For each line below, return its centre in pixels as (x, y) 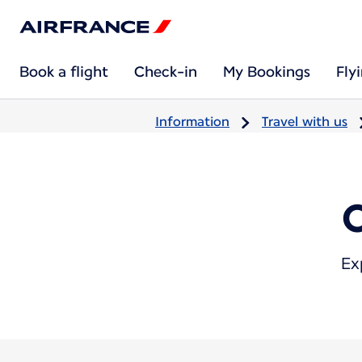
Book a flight (64, 72)
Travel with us (305, 122)
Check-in (166, 72)
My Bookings (267, 72)
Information (192, 122)
